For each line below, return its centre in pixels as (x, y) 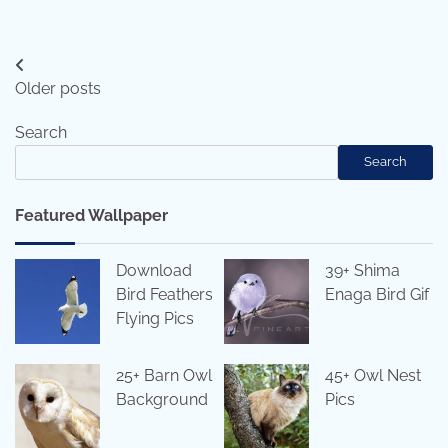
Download (154, 270)
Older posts (58, 88)
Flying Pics (155, 318)
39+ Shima (362, 270)
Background (162, 399)
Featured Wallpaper (91, 215)
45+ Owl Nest (373, 375)
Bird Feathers (164, 294)
